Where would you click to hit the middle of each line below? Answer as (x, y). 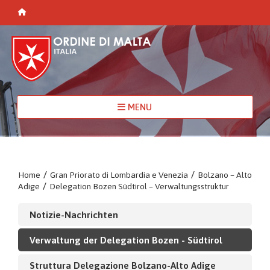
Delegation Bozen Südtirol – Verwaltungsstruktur (139, 186)
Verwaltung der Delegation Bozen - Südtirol (126, 240)
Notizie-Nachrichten (74, 214)
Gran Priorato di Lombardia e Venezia (119, 174)
